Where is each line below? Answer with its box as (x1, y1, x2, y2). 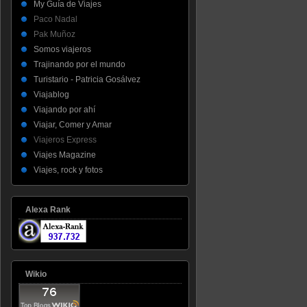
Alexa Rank (25, 204, 71, 214)
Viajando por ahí (34, 104, 95, 114)
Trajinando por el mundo (34, 59, 125, 69)
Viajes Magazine (34, 149, 96, 160)
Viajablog (34, 89, 69, 99)
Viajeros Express (34, 134, 97, 145)
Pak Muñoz (34, 29, 75, 39)
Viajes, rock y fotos (34, 164, 103, 175)
